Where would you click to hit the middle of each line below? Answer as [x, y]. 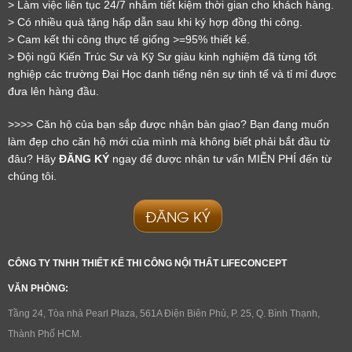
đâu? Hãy [33, 158]
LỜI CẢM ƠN [176, 142]
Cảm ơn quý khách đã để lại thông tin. [176, 214]
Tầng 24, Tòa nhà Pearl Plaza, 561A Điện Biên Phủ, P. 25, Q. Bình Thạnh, [164, 313]
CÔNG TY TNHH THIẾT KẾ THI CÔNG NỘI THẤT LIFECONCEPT [147, 263]
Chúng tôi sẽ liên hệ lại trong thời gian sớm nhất [176, 235]
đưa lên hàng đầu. [53, 91]
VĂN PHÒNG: [38, 288]
